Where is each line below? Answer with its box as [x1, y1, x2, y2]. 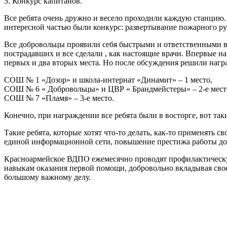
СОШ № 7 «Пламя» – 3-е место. [4, 93, 114, 102]
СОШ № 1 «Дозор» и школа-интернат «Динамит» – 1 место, [4, 75, 212, 84]
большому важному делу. [4, 172, 91, 181]
